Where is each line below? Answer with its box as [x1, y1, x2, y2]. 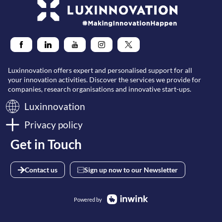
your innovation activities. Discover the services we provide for [8, 75, 201, 84]
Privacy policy [24, 119, 83, 130]
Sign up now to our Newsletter [84, 166, 178, 174]
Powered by [74, 196, 102, 203]
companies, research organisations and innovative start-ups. [8, 85, 191, 93]
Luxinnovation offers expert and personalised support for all [8, 66, 192, 74]
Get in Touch [8, 136, 82, 152]
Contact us [25, 166, 57, 174]
